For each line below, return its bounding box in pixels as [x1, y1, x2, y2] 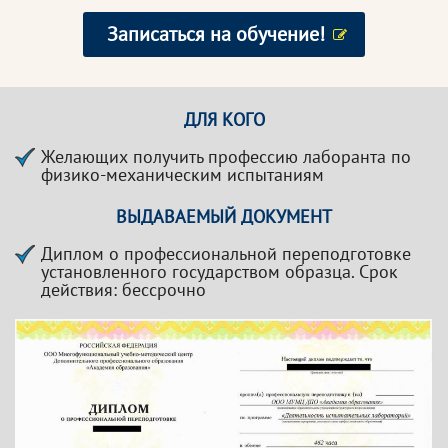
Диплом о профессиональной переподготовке [41, 242, 411, 265]
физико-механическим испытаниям [41, 163, 324, 186]
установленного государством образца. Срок [41, 260, 398, 283]
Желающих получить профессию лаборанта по [41, 145, 411, 168]
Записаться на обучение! [107, 21, 325, 47]
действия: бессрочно [41, 278, 206, 301]
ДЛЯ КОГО [183, 108, 265, 131]
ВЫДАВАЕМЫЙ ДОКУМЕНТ [116, 205, 332, 228]
